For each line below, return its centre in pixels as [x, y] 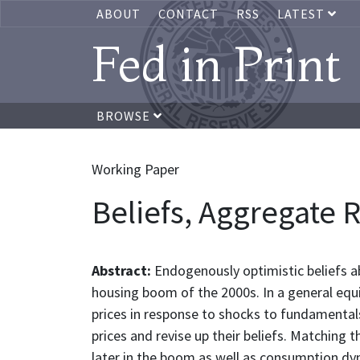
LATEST [303, 14]
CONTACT [188, 14]
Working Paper [135, 169]
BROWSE [125, 116]
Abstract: [123, 270]
